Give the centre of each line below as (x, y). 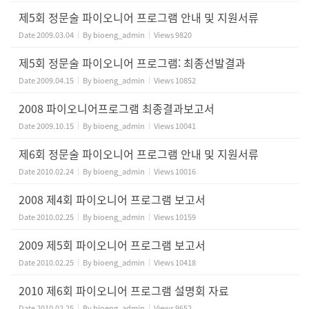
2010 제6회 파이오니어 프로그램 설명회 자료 (124, 290)
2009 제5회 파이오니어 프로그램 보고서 (112, 245)
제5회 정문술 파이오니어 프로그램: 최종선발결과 (132, 63)
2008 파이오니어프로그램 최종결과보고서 (117, 108)
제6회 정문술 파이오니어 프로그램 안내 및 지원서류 (139, 154)
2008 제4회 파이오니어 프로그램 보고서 (112, 199)
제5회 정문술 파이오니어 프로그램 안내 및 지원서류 (139, 17)
